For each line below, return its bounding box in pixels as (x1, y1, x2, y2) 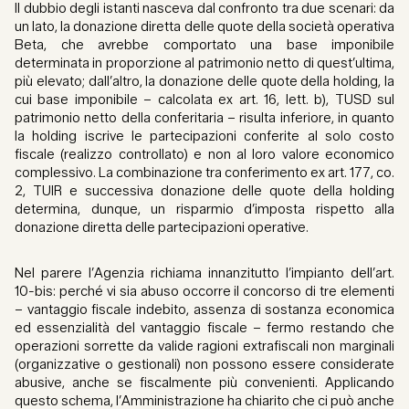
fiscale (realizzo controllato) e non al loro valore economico (15, 146, 394, 163)
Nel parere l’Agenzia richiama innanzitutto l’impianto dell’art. (15, 265, 394, 282)
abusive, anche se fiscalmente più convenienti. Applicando (15, 374, 394, 392)
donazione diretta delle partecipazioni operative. (15, 219, 309, 236)
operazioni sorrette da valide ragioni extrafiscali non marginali (15, 338, 394, 355)
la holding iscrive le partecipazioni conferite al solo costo (15, 128, 394, 145)
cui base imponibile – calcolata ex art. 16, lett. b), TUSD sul (15, 91, 394, 109)
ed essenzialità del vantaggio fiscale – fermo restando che (15, 320, 394, 337)
